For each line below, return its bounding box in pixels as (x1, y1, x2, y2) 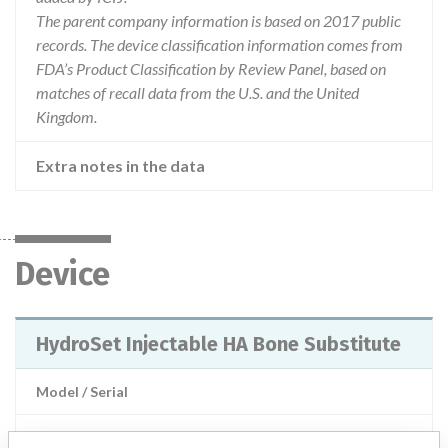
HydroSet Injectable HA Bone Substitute (36, 332, 401, 356)
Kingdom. (36, 107, 97, 126)
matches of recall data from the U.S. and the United (36, 83, 359, 102)
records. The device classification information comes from (36, 35, 403, 54)
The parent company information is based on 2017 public (36, 11, 401, 30)
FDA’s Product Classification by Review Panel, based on (36, 59, 386, 78)
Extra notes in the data (36, 156, 205, 175)
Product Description (36, 429, 173, 446)
